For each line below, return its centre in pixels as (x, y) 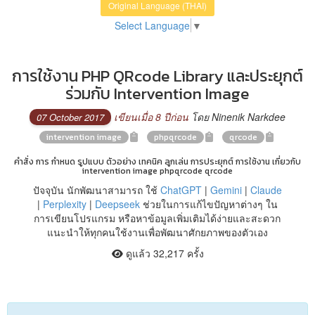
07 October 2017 (70, 117)
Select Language (152, 25)
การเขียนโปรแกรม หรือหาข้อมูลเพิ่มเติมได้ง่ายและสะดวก (157, 218)
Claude (266, 189)
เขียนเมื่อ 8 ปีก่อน (151, 116)
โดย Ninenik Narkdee (237, 116)
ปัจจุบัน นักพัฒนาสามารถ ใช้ (96, 189)
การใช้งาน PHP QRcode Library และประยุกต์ (157, 76)
